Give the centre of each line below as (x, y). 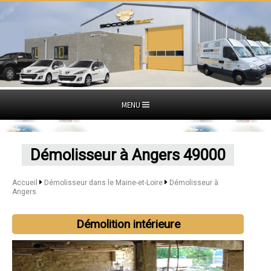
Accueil (25, 182)
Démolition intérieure (128, 224)
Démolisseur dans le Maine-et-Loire (104, 182)
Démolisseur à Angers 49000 (128, 155)
